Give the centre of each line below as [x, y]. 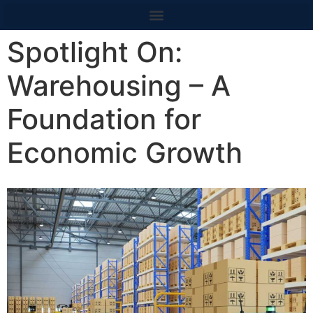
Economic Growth [125, 153]
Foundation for [104, 119]
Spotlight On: [95, 52]
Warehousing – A [119, 86]
